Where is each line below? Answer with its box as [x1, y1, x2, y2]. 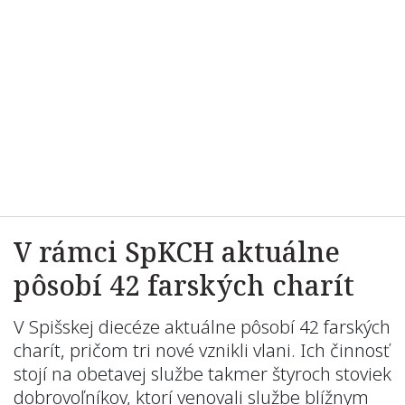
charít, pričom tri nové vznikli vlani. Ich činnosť [14, 338, 390, 363]
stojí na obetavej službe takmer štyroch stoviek [14, 362, 391, 386]
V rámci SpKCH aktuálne [14, 233, 340, 270]
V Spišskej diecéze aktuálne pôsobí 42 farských [14, 315, 391, 339]
